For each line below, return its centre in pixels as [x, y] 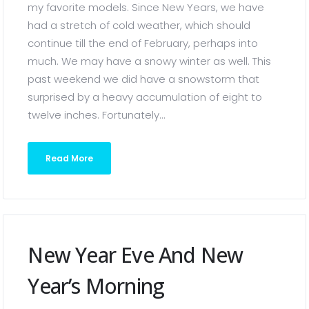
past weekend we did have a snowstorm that [144, 79]
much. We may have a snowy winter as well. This [150, 61]
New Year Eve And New [136, 255]
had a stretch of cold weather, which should [139, 25]
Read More [70, 158]
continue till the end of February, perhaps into [143, 43]
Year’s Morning [96, 286]
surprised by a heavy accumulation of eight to [145, 97]
